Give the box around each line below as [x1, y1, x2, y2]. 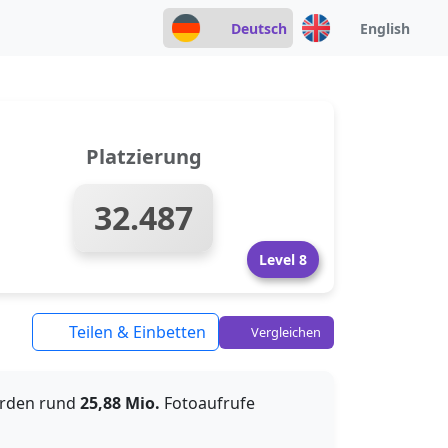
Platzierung [85, 143, 202, 170]
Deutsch [230, 18, 287, 38]
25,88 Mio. [80, 392, 160, 414]
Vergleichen [248, 322, 321, 341]
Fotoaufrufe [160, 392, 255, 414]
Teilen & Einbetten [65, 321, 206, 343]
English [360, 18, 410, 38]
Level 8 [259, 250, 307, 269]
